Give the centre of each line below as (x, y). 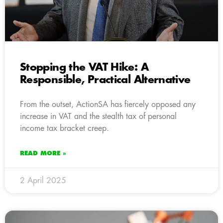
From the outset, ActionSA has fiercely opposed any (108, 104)
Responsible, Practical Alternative (105, 80)
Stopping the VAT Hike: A (84, 67)
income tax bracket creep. (64, 128)
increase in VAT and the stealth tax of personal (98, 116)
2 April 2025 (43, 180)
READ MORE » (43, 153)
